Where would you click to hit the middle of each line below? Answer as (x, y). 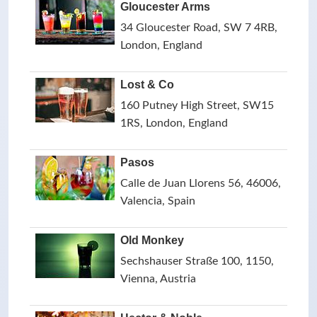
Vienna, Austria (158, 279)
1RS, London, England (174, 123)
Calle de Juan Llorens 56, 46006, (201, 183)
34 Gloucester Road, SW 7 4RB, (199, 28)
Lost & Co (147, 85)
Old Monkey (152, 240)
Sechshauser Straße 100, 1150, (197, 261)
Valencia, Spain (158, 201)
